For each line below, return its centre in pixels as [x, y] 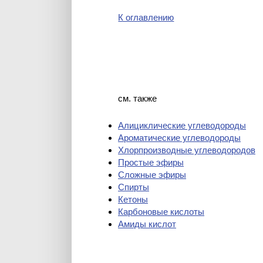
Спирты [134, 187]
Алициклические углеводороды [182, 125]
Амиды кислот [147, 224]
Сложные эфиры [152, 175]
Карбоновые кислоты [161, 212]
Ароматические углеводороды [179, 138]
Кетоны [133, 199]
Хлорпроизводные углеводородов [187, 150]
